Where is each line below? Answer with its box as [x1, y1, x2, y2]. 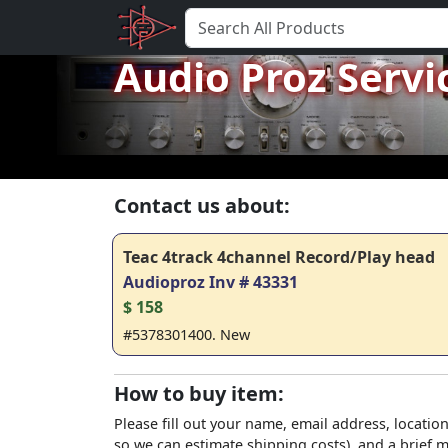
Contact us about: [114, 192, 290, 219]
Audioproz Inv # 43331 [123, 271, 298, 293]
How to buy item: [114, 380, 284, 407]
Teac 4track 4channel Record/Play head [123, 246, 435, 268]
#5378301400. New [123, 325, 250, 344]
